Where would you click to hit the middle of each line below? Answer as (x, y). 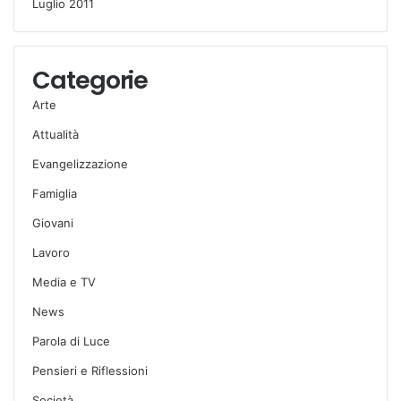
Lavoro (51, 252)
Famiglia (55, 193)
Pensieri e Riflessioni (90, 370)
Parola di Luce (71, 341)
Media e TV (64, 282)
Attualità (55, 134)
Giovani (53, 222)
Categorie (90, 80)
